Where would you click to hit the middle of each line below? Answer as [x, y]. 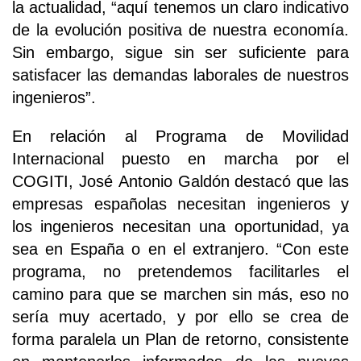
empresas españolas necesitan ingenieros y [180, 203]
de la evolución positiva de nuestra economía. [180, 29]
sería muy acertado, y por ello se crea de [180, 316]
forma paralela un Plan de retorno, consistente [180, 339]
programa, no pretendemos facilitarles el [180, 271]
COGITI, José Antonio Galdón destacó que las [180, 181]
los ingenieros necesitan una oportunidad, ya [180, 226]
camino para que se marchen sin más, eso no [180, 294]
